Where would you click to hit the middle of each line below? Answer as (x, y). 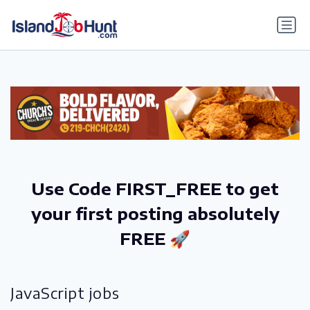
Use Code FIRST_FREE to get (155, 188)
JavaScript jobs (65, 293)
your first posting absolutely (155, 213)
